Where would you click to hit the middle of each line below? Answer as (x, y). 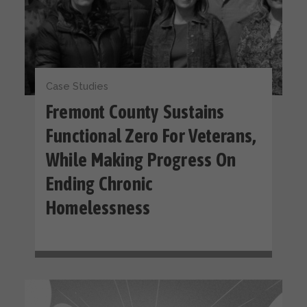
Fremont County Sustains (135, 112)
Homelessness (98, 208)
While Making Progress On (141, 160)
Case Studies (77, 86)
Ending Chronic (100, 184)
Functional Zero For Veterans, (151, 136)
